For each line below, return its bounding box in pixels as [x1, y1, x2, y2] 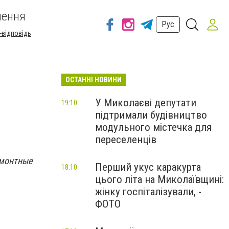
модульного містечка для [95, 121, 212, 133]
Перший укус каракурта [95, 161, 201, 173]
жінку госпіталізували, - [95, 186, 201, 198]
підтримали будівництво [95, 109, 207, 121]
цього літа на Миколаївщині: [95, 173, 224, 186]
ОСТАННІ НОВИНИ [65, 76, 122, 84]
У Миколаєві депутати [95, 97, 196, 109]
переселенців [95, 133, 156, 146]
